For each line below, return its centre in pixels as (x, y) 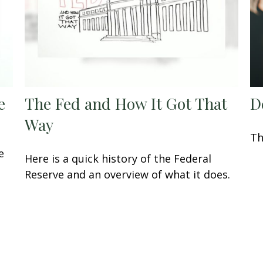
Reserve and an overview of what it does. (128, 174)
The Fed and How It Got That (126, 103)
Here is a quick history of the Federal (118, 158)
